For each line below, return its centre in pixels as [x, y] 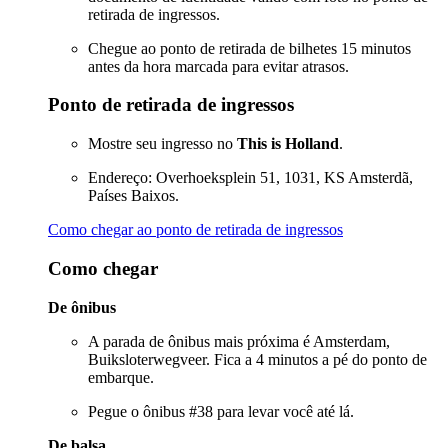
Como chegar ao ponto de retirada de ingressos [195, 230]
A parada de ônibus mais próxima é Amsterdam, [239, 341]
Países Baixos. [133, 196]
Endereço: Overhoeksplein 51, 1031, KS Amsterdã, [250, 178]
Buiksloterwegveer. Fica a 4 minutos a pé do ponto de [257, 359]
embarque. [121, 377]
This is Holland [288, 144]
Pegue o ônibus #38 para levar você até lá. [221, 411]
